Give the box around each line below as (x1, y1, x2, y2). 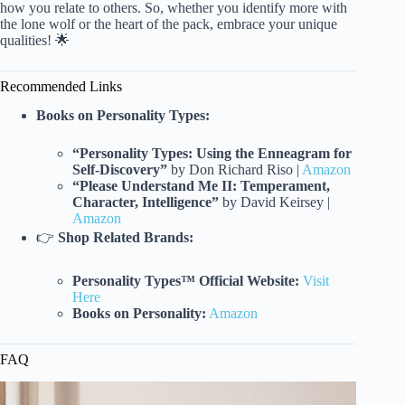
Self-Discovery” (72, 162, 167, 178)
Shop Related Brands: (58, 230, 193, 246)
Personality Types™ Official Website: (72, 273, 299, 289)
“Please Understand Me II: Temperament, (72, 178, 330, 194)
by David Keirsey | (219, 194, 330, 211)
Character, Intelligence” (72, 194, 219, 211)
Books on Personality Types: (36, 108, 210, 124)
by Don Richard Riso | (167, 162, 302, 178)
